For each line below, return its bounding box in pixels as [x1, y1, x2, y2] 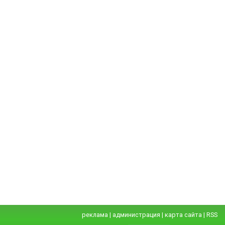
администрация [113, 211, 160, 218]
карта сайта [165, 211, 202, 218]
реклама [82, 211, 108, 218]
